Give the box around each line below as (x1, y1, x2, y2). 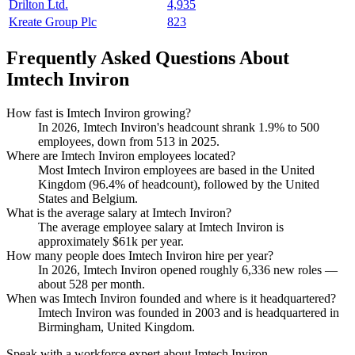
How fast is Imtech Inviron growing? (6, 105, 191, 120)
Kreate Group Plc (9, 15, 97, 29)
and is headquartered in (220, 305, 339, 319)
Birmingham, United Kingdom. (38, 319, 195, 334)
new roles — (270, 262, 338, 277)
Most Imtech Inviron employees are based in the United (38, 162, 315, 177)
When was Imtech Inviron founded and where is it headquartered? (6, 291, 336, 305)
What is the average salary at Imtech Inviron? (6, 205, 231, 219)
